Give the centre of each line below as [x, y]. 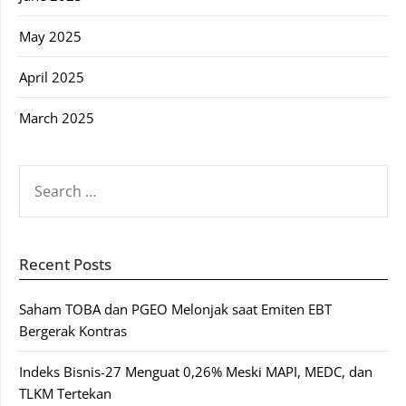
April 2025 [52, 77]
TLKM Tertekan [65, 393]
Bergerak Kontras [73, 330]
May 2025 [50, 36]
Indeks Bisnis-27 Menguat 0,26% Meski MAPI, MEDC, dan [196, 371]
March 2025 [57, 117]
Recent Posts [65, 264]
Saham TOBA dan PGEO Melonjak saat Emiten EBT [175, 309]
